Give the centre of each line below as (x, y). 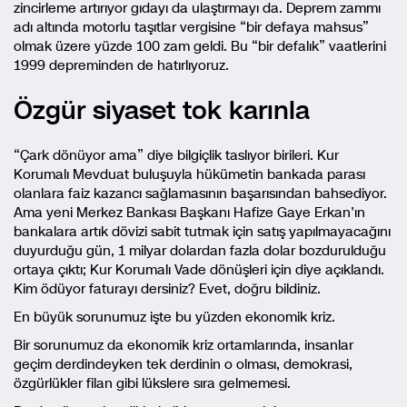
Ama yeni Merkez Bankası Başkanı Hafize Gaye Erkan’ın (189, 213)
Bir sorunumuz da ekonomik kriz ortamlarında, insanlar (184, 345)
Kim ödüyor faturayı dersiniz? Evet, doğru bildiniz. (167, 289)
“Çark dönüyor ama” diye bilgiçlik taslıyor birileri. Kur (176, 155)
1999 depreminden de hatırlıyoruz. (121, 65)
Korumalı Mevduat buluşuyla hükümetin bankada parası (189, 174)
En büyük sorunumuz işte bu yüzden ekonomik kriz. (174, 317)
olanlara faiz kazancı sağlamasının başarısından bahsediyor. (200, 194)
